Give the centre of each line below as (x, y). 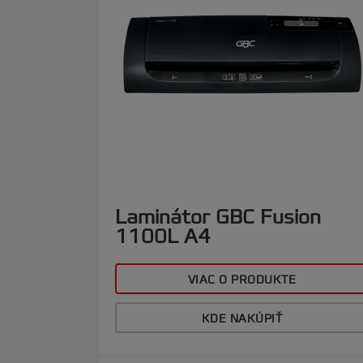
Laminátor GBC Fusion (218, 217)
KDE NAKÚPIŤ (242, 319)
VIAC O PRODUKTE (242, 280)
